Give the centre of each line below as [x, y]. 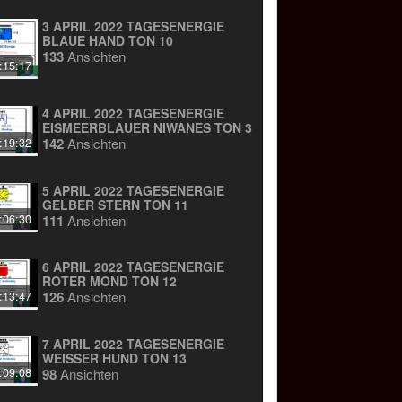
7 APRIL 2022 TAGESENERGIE [134, 343]
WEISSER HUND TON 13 [111, 358]
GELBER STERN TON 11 [116, 204]
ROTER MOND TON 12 [155, 281]
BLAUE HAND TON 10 [108, 41]
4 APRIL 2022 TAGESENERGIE [134, 113]
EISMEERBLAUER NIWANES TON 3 [148, 127]
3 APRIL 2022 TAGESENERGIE [134, 26]
